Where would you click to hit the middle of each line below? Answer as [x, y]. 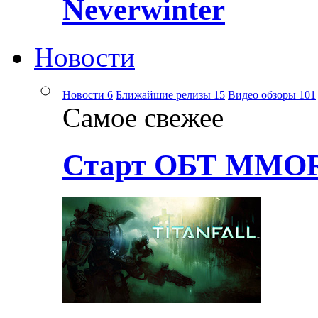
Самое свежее [143, 117]
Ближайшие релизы [165, 94]
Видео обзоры [263, 94]
